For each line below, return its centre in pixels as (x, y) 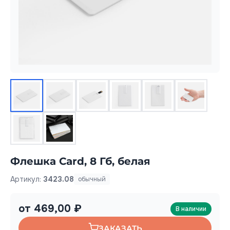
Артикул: (27, 179)
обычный (92, 179)
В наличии (191, 209)
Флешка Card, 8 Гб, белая (80, 161)
